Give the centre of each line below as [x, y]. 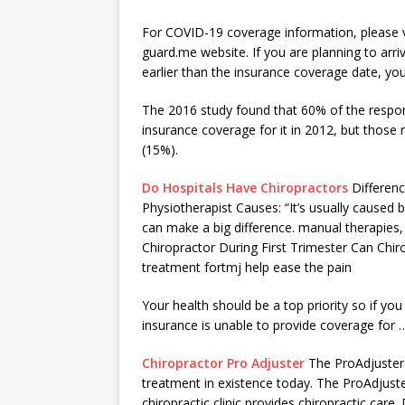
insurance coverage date [306, 72]
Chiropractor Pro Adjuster [223, 363]
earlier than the [188, 72]
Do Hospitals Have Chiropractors [245, 188]
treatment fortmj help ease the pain [247, 267]
